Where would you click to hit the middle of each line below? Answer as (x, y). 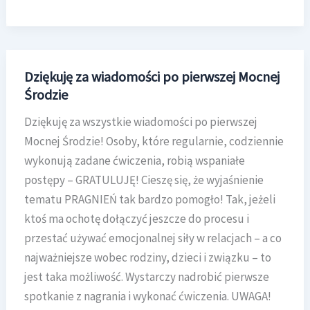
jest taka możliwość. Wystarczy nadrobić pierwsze (146, 276)
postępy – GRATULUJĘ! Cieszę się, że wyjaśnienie (144, 180)
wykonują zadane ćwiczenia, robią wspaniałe (134, 160)
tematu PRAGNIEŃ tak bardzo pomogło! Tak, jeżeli (149, 199)
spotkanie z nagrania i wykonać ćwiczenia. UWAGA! (147, 296)
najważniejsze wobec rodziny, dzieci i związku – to (147, 257)
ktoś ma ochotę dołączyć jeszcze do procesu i (136, 218)
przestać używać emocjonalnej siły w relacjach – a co (153, 238)
